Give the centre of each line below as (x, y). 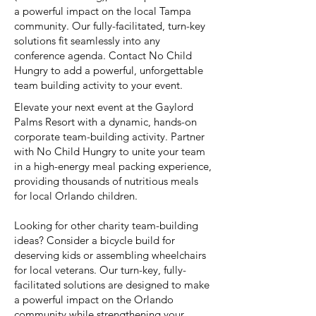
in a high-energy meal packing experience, (113, 166)
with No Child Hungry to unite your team (110, 151)
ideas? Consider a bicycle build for (95, 240)
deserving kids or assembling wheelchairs (110, 255)
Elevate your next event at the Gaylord (104, 107)
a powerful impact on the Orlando (94, 299)
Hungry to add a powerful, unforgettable (109, 70)
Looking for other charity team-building (106, 225)
